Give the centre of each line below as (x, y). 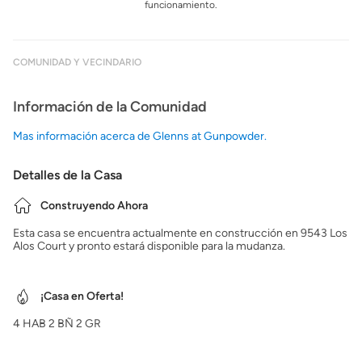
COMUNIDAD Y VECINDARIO (77, 62)
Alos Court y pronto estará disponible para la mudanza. (149, 246)
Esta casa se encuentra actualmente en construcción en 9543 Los (180, 233)
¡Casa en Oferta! (82, 296)
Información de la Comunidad (110, 107)
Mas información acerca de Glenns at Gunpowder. (140, 136)
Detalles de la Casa (67, 175)
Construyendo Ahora (94, 206)
